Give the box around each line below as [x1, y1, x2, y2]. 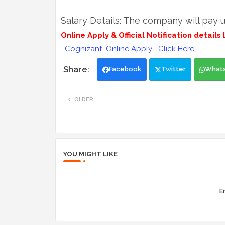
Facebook [108, 65, 141, 73]
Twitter [161, 65, 186, 73]
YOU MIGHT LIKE [63, 150, 118, 158]
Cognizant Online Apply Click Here [64, 44, 196, 54]
